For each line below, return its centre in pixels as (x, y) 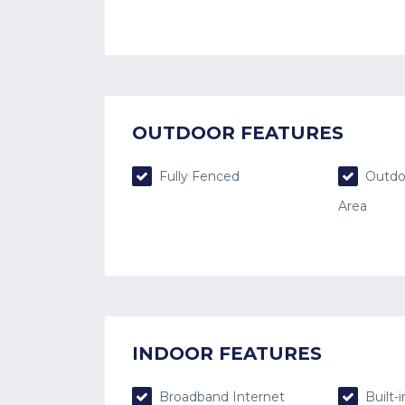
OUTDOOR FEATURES (237, 132)
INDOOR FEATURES (226, 353)
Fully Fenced (197, 176)
